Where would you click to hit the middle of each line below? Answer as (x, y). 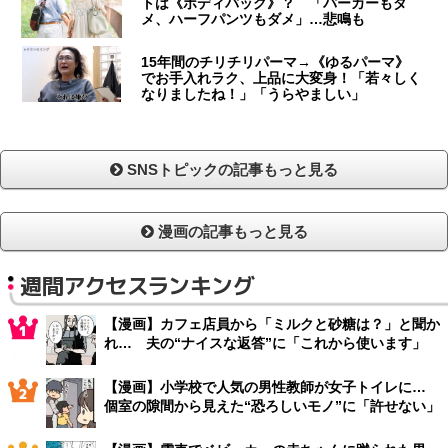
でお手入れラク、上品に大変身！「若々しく (281, 78)
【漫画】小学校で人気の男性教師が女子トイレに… (272, 387)
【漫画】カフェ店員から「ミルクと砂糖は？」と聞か (272, 324)
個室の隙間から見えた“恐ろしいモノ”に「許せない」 (272, 406)
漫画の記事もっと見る (230, 231)
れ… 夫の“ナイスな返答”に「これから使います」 (265, 343)
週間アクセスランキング (137, 286)
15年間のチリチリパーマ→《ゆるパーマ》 (275, 62)
